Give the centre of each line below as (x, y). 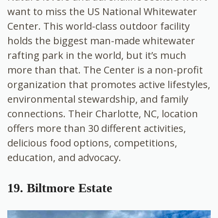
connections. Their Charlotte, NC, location (103, 114)
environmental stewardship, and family (98, 99)
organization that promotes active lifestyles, (109, 85)
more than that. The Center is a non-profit (105, 70)
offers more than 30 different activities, (97, 128)
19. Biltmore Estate (60, 188)
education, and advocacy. (64, 158)
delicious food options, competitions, (92, 143)
